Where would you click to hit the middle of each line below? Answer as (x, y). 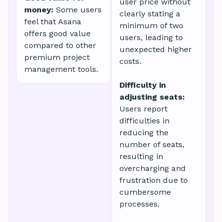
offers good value (57, 33)
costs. (130, 61)
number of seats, (152, 144)
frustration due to (154, 180)
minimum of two (151, 25)
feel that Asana (53, 21)
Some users (79, 9)
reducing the (144, 132)
